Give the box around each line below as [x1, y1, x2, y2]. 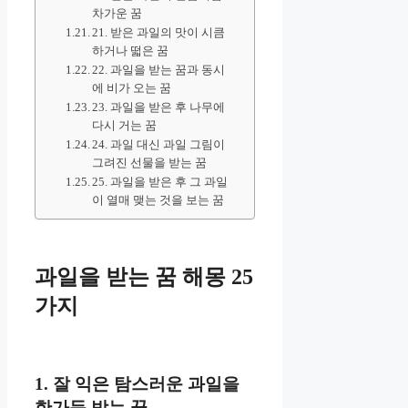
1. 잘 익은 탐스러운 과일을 [35, 373, 240, 393]
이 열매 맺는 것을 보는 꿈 [92, 193, 225, 208]
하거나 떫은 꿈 [92, 44, 169, 58]
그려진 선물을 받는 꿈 [92, 156, 208, 170]
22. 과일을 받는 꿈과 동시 [92, 63, 226, 77]
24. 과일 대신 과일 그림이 [92, 138, 226, 152]
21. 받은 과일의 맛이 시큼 [92, 25, 226, 40]
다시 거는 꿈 [92, 118, 158, 133]
